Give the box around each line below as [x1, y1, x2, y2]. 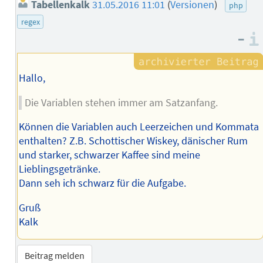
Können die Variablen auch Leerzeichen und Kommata [18, 120, 259, 134]
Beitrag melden [25, 249, 85, 262]
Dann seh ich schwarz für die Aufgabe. [18, 177, 186, 190]
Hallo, [18, 71, 45, 85]
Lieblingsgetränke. [18, 163, 100, 176]
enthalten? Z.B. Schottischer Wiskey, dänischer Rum [18, 134, 248, 148]
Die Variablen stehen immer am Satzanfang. [24, 96, 218, 109]
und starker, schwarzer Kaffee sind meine [18, 149, 200, 162]
